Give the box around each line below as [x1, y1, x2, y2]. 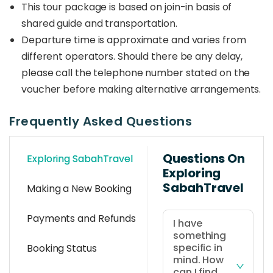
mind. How [173, 253, 224, 267]
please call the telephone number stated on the [21, 66, 250, 80]
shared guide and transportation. [21, 16, 180, 30]
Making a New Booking [27, 182, 132, 196]
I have [173, 216, 202, 230]
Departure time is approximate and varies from [21, 33, 246, 47]
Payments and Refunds [27, 211, 136, 225]
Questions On [163, 150, 245, 167]
